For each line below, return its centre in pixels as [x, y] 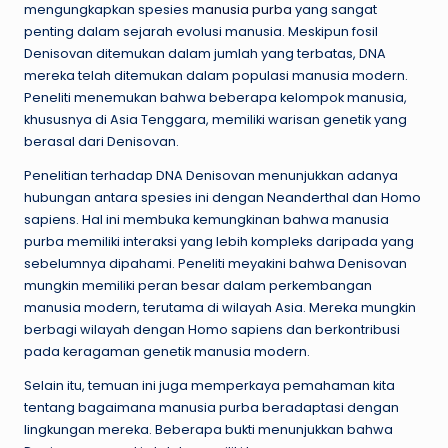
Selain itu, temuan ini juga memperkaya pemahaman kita [209, 386]
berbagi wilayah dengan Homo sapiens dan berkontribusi [212, 330]
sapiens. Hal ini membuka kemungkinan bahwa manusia [206, 220]
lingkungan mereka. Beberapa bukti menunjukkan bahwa [208, 430]
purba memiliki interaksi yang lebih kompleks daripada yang [219, 242]
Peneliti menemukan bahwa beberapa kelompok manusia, [215, 98]
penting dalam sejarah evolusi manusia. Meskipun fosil [201, 32]
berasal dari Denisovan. [101, 142]
